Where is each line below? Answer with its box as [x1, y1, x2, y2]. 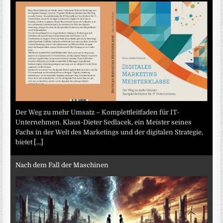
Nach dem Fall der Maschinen [15, 161, 109, 169]
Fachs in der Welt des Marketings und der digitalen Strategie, [15, 128, 204, 136]
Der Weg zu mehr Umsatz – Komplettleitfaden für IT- [15, 108, 180, 116]
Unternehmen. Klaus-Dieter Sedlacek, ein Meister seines [15, 118, 192, 126]
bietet [15, 138, 34, 146]
